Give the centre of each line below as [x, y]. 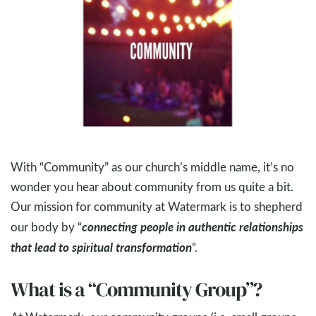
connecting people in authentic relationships [193, 227]
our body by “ [46, 227]
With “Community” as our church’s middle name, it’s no [152, 167]
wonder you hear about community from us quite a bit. [152, 187]
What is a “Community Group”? [136, 290]
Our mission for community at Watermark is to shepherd [157, 207]
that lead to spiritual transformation [101, 247]
